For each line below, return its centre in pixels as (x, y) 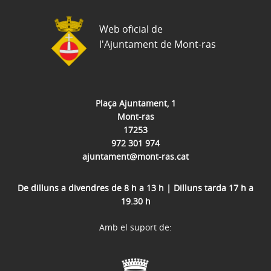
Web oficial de (131, 29)
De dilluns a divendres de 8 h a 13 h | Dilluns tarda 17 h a (135, 188)
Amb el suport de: (135, 227)
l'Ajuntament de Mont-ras (158, 44)
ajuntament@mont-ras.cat (135, 156)
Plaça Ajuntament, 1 (135, 103)
